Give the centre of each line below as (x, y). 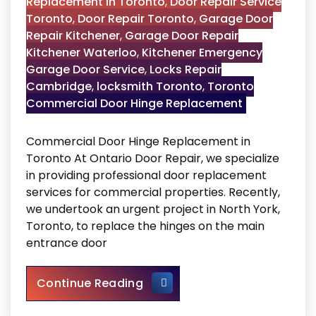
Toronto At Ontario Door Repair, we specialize (153, 158)
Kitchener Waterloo (81, 53)
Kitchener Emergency (202, 53)
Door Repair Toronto (136, 19)
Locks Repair (186, 69)
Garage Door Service (85, 69)
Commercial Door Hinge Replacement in (138, 141)
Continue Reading (90, 283)
